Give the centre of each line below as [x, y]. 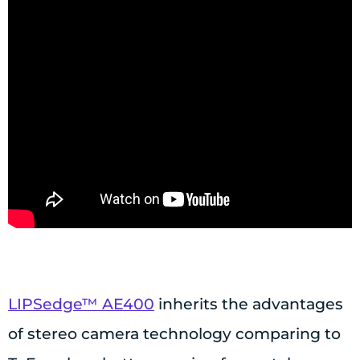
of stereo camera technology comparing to [174, 334]
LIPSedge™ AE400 [81, 305]
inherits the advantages [249, 305]
